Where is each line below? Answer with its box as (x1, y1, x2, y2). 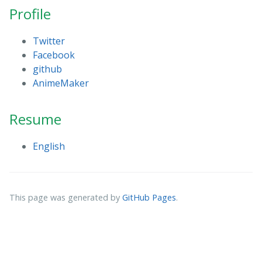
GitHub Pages (122, 192, 176, 203)
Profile (9, 4, 51, 23)
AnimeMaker (33, 77, 89, 89)
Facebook (33, 49, 75, 61)
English (33, 140, 65, 153)
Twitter (33, 35, 65, 47)
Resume (9, 109, 61, 129)
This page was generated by (9, 192, 122, 203)
